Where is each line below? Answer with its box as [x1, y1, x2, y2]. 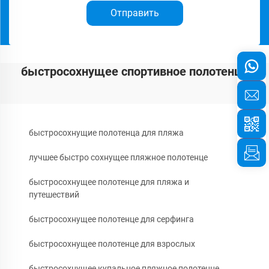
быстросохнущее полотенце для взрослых [29, 239, 195, 249]
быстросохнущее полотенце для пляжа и [29, 177, 189, 187]
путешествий [29, 190, 79, 199]
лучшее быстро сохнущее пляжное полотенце [29, 153, 208, 162]
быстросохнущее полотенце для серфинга [29, 214, 194, 224]
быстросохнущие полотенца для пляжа [29, 128, 184, 138]
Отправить [110, 7, 159, 19]
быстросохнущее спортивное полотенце [21, 64, 248, 79]
